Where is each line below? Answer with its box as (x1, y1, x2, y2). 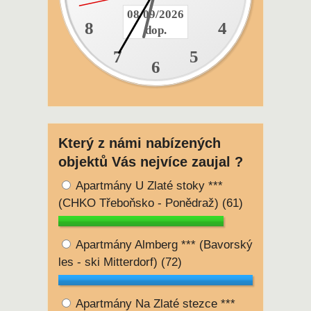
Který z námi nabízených (58, 135, 221, 151)
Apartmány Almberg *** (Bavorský (73, 238, 253, 252)
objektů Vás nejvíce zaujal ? (58, 153, 243, 169)
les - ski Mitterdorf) (58, 255, 161, 269)
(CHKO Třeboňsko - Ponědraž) (58, 196, 222, 210)
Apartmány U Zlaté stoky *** (73, 179, 223, 193)
